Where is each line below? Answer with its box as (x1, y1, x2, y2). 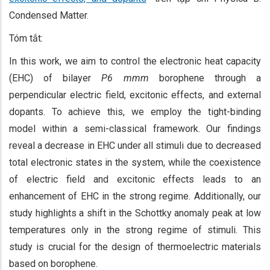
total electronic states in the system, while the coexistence (9, 156, 261, 168)
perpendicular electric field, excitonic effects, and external (9, 89, 261, 101)
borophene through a (148, 72, 262, 84)
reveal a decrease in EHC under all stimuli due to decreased (9, 139, 261, 151)
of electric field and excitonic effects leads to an (9, 173, 261, 185)
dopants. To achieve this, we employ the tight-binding (9, 105, 261, 118)
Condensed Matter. (9, 9, 89, 21)
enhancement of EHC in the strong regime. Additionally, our (9, 190, 261, 202)
